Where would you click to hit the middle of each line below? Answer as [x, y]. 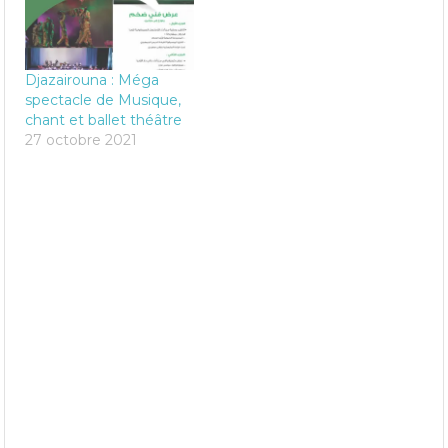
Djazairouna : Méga [92, 79]
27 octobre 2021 [81, 139]
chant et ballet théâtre [104, 119]
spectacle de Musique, [103, 99]
